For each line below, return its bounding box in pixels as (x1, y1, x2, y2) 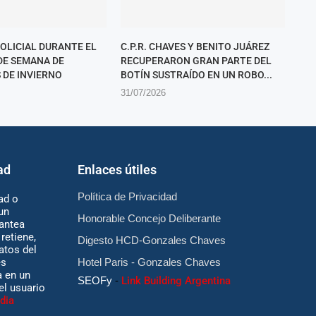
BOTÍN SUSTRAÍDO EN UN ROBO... (120, 69, 272, 81)
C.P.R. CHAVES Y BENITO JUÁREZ (120, 41, 269, 53)
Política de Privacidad (77, 190, 177, 203)
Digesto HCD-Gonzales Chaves (77, 234, 226, 247)
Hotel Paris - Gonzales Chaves (77, 256, 221, 269)
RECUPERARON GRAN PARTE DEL (120, 55, 272, 67)
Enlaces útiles (77, 162, 157, 178)
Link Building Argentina (121, 274, 231, 288)
